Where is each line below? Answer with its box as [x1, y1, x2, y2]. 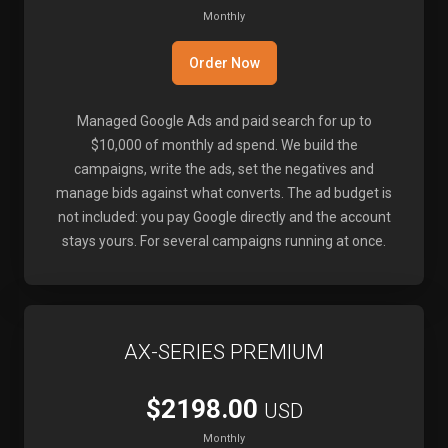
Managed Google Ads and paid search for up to [76, 113, 372, 129]
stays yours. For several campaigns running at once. [62, 233, 386, 249]
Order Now [188, 55, 260, 71]
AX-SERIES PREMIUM [124, 340, 324, 364]
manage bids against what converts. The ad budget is [56, 185, 392, 201]
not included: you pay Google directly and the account [57, 209, 391, 225]
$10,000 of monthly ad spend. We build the [90, 137, 358, 153]
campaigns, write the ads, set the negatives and [74, 161, 374, 177]
